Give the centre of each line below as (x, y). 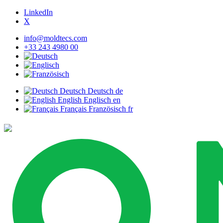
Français (73, 109)
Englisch (97, 100)
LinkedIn (38, 12)
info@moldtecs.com (56, 38)
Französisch (107, 109)
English (70, 100)
